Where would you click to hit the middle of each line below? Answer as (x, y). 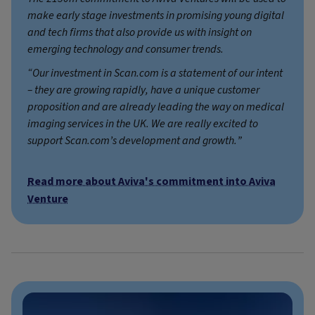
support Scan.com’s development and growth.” (135, 141)
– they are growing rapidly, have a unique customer (143, 90)
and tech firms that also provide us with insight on (140, 33)
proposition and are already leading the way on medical (156, 107)
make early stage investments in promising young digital (156, 16)
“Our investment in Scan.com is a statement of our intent (155, 73)
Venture (48, 199)
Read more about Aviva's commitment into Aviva (152, 182)
